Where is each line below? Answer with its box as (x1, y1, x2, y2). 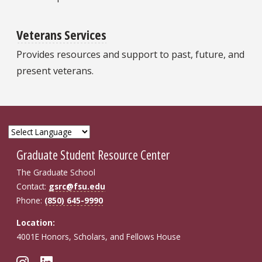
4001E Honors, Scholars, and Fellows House (16, 230, 181, 242)
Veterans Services (16, 26, 106, 43)
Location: (16, 216, 55, 228)
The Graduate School (16, 166, 95, 178)
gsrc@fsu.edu (49, 180, 105, 192)
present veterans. (16, 64, 94, 77)
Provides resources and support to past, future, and (16, 48, 244, 61)
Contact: (16, 180, 49, 192)
